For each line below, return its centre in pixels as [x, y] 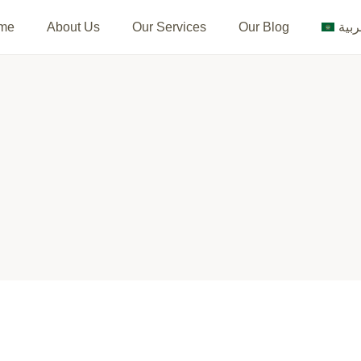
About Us [74, 27]
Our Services [170, 27]
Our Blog [264, 27]
